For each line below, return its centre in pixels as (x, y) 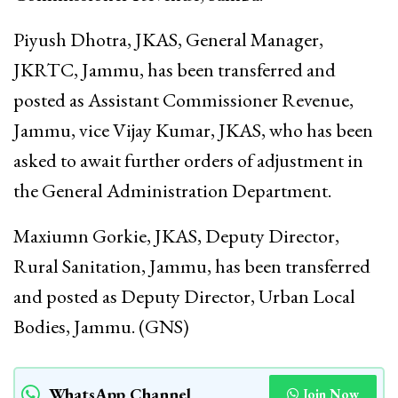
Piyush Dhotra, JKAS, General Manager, (168, 39)
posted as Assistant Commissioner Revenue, (183, 99)
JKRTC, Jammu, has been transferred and (175, 69)
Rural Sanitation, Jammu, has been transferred (192, 266)
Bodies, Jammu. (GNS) (101, 326)
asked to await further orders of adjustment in (188, 160)
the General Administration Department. (172, 190)
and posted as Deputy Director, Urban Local (184, 296)
